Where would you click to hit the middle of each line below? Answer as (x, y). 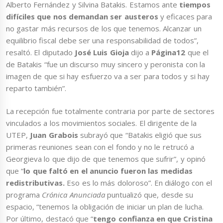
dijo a (140, 52)
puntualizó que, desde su (149, 195)
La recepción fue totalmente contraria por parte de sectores (111, 111)
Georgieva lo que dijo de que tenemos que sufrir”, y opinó (106, 159)
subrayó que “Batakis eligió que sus (140, 135)
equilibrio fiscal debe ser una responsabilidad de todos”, (103, 40)
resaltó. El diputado (40, 52)
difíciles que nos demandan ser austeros (83, 16)
